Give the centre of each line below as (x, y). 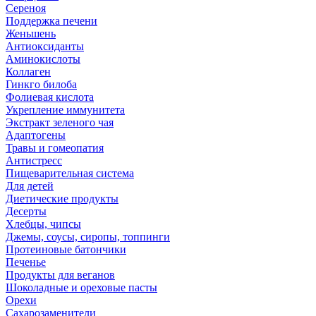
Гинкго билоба (41, 84)
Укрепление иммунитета (65, 110)
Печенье (26, 262)
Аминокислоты (43, 59)
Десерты (26, 211)
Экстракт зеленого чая (60, 122)
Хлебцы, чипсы (43, 224)
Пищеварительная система (70, 173)
